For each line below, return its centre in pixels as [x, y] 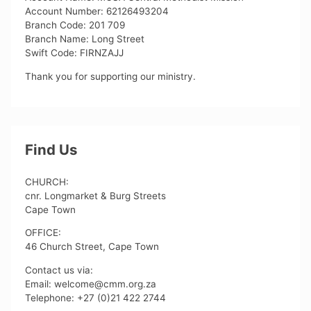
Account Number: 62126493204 [97, 11]
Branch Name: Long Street [85, 39]
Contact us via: [59, 270]
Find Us [51, 150]
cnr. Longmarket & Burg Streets [96, 195]
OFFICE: [43, 233]
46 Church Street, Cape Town [92, 247]
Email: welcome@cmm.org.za [91, 284]
